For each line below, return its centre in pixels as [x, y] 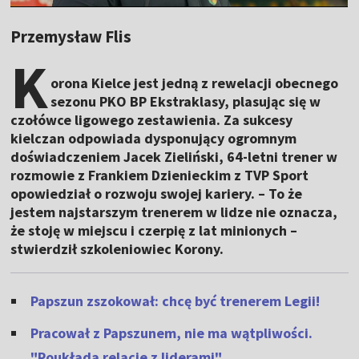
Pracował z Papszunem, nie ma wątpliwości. [172, 333]
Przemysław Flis [71, 36]
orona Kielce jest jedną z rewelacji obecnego [195, 83]
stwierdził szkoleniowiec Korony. [117, 249]
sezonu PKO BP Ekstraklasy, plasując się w [186, 101]
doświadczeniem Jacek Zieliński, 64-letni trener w [174, 157]
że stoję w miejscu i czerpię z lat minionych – [154, 230]
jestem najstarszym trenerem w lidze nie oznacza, [174, 212]
